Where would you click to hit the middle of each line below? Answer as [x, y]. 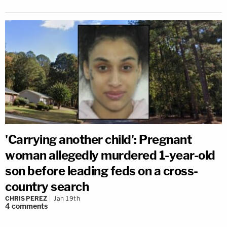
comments [30, 206]
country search [47, 186]
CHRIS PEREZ [26, 198]
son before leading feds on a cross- [102, 171]
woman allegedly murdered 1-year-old [110, 155]
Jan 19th [67, 198]
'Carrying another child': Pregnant [98, 139]
